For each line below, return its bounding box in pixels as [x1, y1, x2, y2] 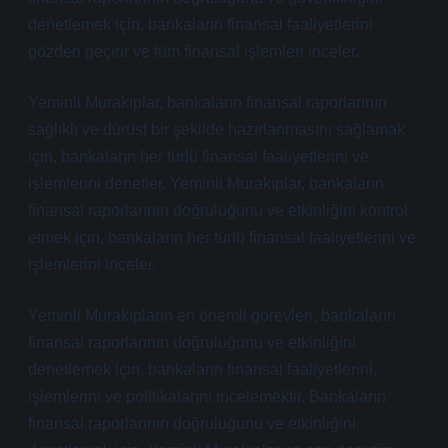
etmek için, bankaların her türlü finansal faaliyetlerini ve [28, 229, 416, 246]
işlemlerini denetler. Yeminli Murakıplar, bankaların [28, 175, 384, 192]
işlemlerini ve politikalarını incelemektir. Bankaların [28, 388, 386, 405]
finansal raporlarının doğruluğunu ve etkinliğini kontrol [28, 202, 408, 219]
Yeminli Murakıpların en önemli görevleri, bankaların [28, 307, 396, 324]
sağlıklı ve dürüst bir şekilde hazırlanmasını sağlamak [28, 121, 405, 138]
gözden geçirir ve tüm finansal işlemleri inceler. [28, 43, 359, 60]
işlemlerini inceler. [28, 256, 156, 273]
